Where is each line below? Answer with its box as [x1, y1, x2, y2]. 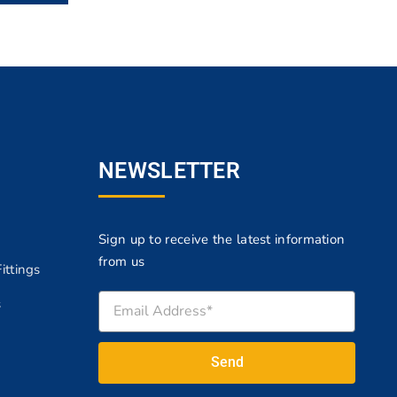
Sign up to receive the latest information [98, 230, 346, 248]
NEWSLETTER [98, 157, 240, 183]
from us [98, 252, 145, 270]
